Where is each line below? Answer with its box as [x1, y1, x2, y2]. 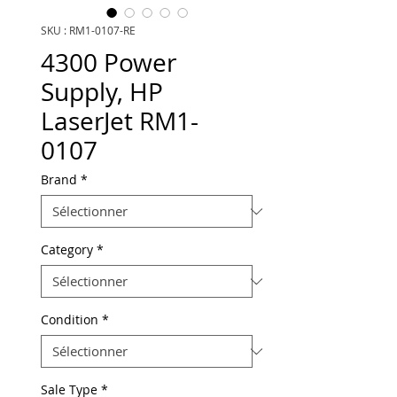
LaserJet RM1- [41, 105, 198, 137]
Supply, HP [41, 75, 163, 108]
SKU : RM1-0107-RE [41, 23, 136, 37]
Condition [41, 311, 98, 328]
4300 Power [41, 46, 176, 79]
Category [41, 241, 93, 258]
